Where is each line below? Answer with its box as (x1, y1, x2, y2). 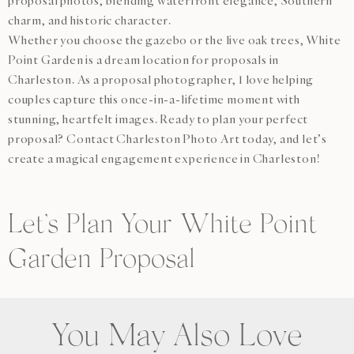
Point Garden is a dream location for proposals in (8, 53, 280, 66)
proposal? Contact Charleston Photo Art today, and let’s (8, 132, 327, 145)
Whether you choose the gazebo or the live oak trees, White (8, 33, 341, 47)
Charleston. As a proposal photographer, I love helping (8, 73, 314, 86)
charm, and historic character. (8, 13, 172, 27)
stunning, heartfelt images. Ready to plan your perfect (8, 112, 309, 126)
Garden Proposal (8, 247, 195, 274)
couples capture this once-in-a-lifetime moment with (8, 92, 300, 106)
